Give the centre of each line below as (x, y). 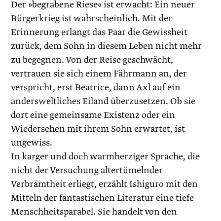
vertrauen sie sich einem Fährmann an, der (99, 74)
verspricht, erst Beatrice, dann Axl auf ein (96, 88)
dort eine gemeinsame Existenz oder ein (93, 115)
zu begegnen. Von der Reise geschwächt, (92, 60)
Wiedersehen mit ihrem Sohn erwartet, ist (98, 129)
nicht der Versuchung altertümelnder (87, 170)
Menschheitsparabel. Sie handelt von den (94, 212)
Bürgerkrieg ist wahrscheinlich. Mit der (92, 18)
